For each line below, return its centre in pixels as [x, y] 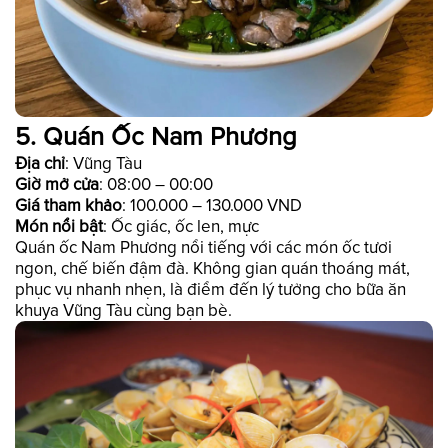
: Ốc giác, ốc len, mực [181, 226]
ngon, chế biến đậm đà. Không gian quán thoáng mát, [212, 268]
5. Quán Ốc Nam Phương [156, 137]
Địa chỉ [40, 163]
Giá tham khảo [68, 205]
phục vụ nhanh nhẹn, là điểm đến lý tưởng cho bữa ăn [210, 289]
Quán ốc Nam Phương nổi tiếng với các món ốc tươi [203, 247]
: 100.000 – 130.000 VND [212, 205]
